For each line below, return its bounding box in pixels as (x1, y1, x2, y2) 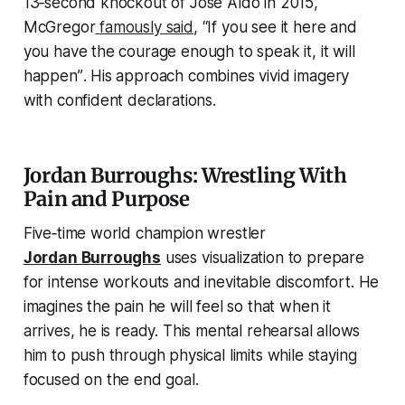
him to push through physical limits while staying (23, 346, 357, 365)
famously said (95, 18, 193, 37)
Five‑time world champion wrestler (23, 224, 267, 243)
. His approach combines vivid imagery (82, 67, 350, 86)
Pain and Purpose (23, 186, 190, 212)
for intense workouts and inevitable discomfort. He (23, 273, 380, 292)
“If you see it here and (202, 18, 357, 37)
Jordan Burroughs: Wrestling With (23, 163, 347, 189)
